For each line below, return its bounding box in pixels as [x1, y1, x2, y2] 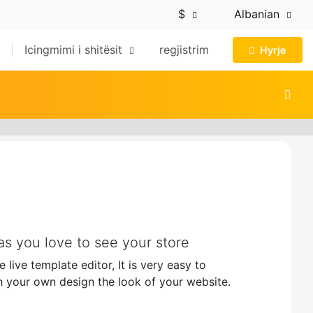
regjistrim [159, 43, 209, 57]
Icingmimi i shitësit [24, 43, 126, 57]
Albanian [231, 7, 283, 21]
